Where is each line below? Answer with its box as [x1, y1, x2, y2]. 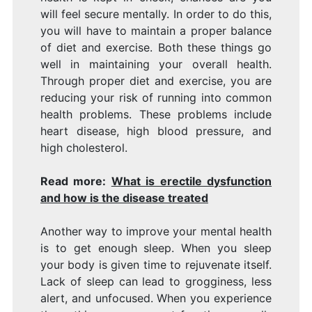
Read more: [40, 174, 111, 189]
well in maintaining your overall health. [40, 57, 272, 72]
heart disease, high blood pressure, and [40, 124, 272, 139]
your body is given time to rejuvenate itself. [40, 258, 272, 272]
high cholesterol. [40, 141, 127, 155]
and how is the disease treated [40, 191, 208, 205]
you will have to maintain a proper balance [40, 24, 272, 38]
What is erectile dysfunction [111, 174, 272, 189]
